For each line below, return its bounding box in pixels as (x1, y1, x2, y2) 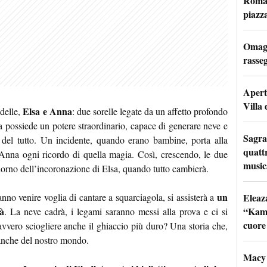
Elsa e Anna (23, 104, 72, 119)
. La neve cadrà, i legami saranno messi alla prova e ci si (4, 205, 228, 218)
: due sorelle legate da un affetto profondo (72, 105, 228, 118)
